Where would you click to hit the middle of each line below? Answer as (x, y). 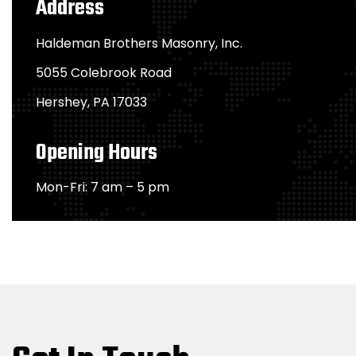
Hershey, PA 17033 (91, 102)
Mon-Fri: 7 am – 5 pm (103, 187)
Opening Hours (97, 153)
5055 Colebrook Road (104, 73)
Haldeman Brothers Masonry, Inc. (139, 43)
